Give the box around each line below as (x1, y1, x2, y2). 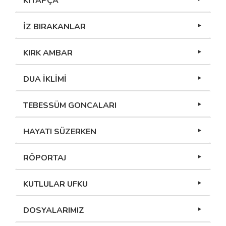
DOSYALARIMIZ (23, 205, 84, 216)
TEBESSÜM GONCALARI (23, 100, 117, 111)
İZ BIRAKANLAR (23, 21, 86, 33)
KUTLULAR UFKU (23, 179, 88, 190)
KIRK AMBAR (23, 47, 73, 59)
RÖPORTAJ (23, 152, 66, 164)
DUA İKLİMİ (23, 74, 67, 85)
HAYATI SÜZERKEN (23, 126, 96, 138)
